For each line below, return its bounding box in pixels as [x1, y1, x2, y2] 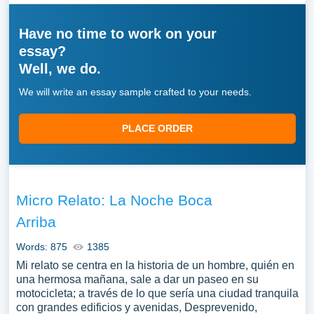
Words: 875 [15, 241, 67, 252]
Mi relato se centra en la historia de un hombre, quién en [15, 259, 294, 271]
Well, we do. [18, 61, 101, 76]
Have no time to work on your [18, 26, 217, 41]
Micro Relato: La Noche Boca [15, 192, 212, 208]
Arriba [15, 214, 56, 230]
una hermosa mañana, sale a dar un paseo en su [15, 273, 259, 285]
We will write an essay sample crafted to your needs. [18, 86, 252, 97]
